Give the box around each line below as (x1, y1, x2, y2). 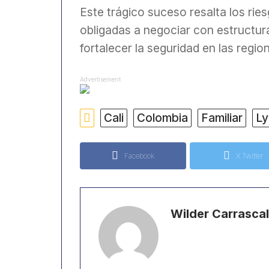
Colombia (137, 110, 188, 125)
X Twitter (235, 151, 263, 160)
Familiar (201, 110, 243, 125)
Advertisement (80, 75, 121, 83)
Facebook (124, 151, 154, 160)
